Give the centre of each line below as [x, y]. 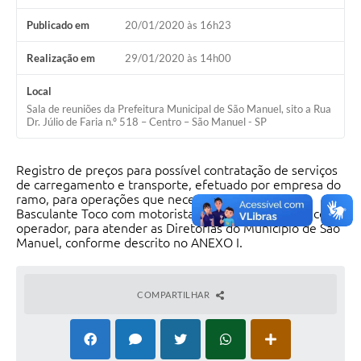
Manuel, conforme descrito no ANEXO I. [129, 242]
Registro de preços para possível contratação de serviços [177, 170]
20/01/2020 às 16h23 [178, 25]
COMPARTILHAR [174, 294]
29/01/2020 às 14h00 [178, 58]
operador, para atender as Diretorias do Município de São [178, 228]
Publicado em [58, 25]
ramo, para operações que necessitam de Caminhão [163, 199]
